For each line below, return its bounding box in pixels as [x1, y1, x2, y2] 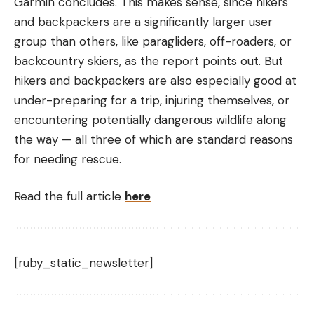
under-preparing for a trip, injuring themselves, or [14, 92, 289, 108]
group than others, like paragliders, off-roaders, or [14, 33, 292, 49]
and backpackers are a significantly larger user [14, 13, 273, 29]
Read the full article [14, 189, 125, 205]
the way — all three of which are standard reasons [14, 131, 293, 147]
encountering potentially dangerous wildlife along [14, 111, 287, 128]
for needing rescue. [14, 151, 121, 167]
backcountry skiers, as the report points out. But [14, 53, 283, 69]
